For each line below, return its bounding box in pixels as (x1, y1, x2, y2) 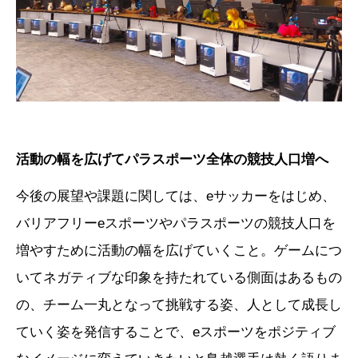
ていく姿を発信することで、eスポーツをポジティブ (16, 324, 336, 340)
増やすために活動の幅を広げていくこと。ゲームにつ (16, 243, 342, 259)
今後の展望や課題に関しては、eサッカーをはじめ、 (16, 189, 336, 205)
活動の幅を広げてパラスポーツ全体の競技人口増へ (16, 152, 328, 168)
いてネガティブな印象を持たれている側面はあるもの (16, 270, 342, 286)
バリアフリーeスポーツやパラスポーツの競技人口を (16, 216, 336, 232)
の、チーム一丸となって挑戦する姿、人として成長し (16, 297, 342, 313)
